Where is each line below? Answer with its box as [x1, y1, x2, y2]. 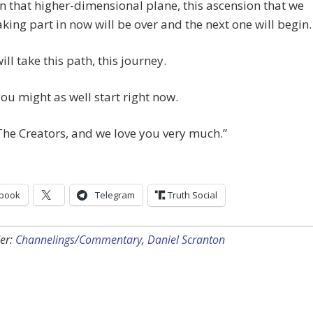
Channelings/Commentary [15, 232, 142, 248]
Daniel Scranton [147, 232, 225, 248]
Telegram [95, 189, 135, 202]
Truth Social [168, 189, 217, 202]
